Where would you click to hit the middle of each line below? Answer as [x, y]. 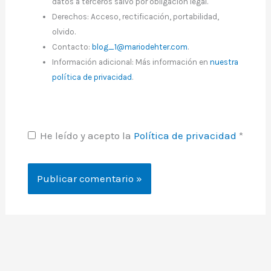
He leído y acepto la [87, 136]
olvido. [64, 32]
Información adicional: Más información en [131, 62]
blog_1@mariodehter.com [140, 47]
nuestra [224, 62]
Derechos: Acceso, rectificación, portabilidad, [136, 17]
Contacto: [72, 47]
